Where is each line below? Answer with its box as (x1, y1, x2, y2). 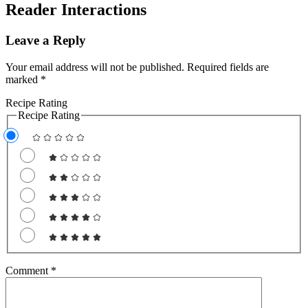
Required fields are (187, 61, 269, 74)
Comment (5, 264, 51, 276)
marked (5, 74, 41, 86)
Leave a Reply (5, 33, 86, 48)
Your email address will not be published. (5, 61, 184, 74)
